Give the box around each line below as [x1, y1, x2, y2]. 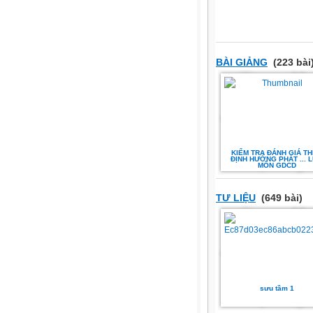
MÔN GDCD [257, 161, 296, 169]
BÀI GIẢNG [216, 56, 268, 68]
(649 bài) [259, 192, 303, 204]
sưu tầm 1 [259, 284, 294, 293]
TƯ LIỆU [216, 192, 256, 204]
